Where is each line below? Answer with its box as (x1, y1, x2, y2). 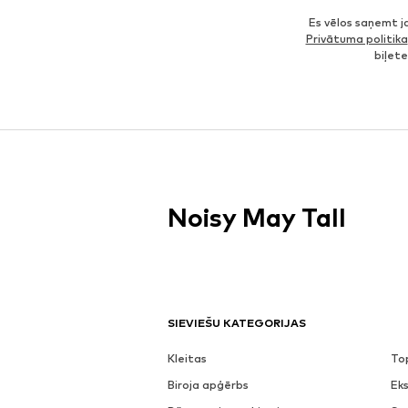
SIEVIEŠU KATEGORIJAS (168, 315, 306, 330)
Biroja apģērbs (168, 377, 249, 392)
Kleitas (168, 351, 207, 365)
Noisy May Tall (168, 201, 346, 233)
